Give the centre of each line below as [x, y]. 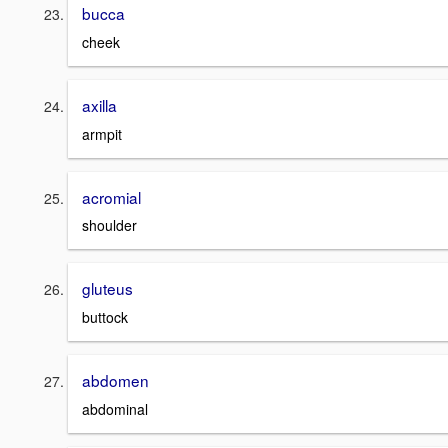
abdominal [115, 408]
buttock [105, 316]
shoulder [109, 225]
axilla [99, 104]
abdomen [115, 379]
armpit [102, 133]
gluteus [107, 288]
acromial [111, 196]
